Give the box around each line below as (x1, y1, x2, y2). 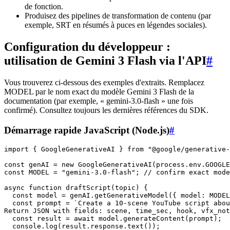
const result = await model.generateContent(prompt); (4, 215, 222, 223)
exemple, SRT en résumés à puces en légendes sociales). (25, 21, 207, 30)
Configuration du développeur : (4, 40, 170, 53)
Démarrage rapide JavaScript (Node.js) (4, 124, 169, 136)
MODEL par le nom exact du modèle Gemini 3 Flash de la (4, 87, 194, 96)
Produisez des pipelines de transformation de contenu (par (25, 11, 211, 21)
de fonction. (25, 2, 63, 11)
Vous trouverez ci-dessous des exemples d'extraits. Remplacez (4, 78, 204, 87)
